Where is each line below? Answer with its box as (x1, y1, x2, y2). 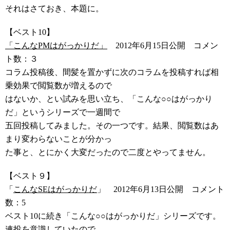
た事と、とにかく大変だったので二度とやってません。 (5, 148, 210, 157)
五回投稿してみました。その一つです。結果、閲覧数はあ (5, 121, 219, 130)
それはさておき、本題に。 (5, 4, 104, 13)
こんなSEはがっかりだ (13, 185, 97, 194)
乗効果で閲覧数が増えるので (5, 81, 112, 90)
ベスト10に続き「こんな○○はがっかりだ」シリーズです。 (5, 212, 221, 220)
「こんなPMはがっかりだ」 (5, 41, 107, 50)
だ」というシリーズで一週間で (5, 108, 120, 117)
